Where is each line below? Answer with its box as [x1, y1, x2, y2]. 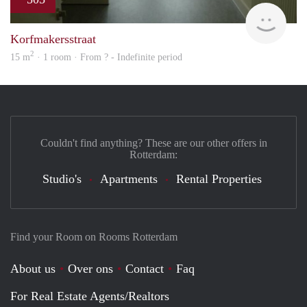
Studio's [42, 171, 82, 186]
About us [10, 261, 56, 275]
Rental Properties [176, 171, 262, 186]
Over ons [68, 261, 113, 275]
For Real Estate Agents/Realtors [10, 288, 169, 303]
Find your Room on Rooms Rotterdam [10, 230, 177, 243]
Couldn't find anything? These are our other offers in [40, 136, 267, 149]
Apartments [100, 171, 158, 186]
